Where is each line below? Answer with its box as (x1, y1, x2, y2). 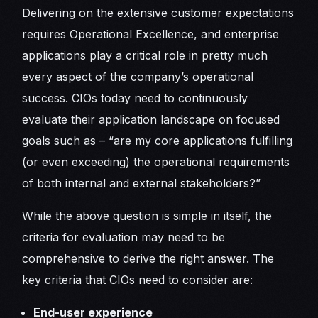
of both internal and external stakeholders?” (22, 175, 261, 190)
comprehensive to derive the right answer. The (22, 251, 275, 265)
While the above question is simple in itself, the (22, 208, 273, 223)
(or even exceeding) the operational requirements (22, 154, 290, 169)
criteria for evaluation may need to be (22, 229, 226, 244)
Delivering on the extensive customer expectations (22, 5, 295, 20)
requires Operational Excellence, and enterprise (22, 26, 280, 41)
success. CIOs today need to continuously (22, 90, 248, 105)
